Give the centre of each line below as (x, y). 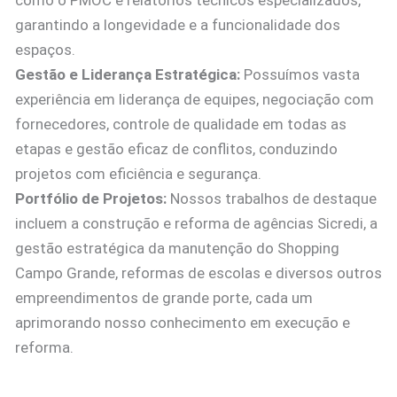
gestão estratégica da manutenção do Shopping (177, 249)
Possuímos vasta (300, 75)
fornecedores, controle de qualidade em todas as (181, 125)
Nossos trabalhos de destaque (272, 199)
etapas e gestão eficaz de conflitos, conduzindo (176, 149)
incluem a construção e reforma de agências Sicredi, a (196, 224)
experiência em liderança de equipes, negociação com (195, 100)
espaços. (45, 50)
